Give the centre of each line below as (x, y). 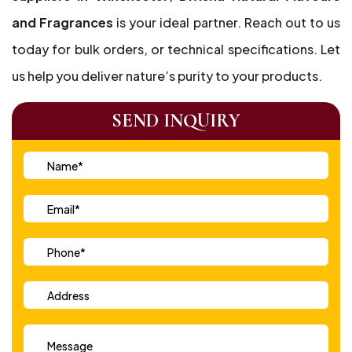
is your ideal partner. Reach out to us (227, 22)
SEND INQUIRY (176, 121)
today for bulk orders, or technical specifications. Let (176, 49)
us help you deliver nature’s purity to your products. (167, 76)
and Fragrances (63, 22)
